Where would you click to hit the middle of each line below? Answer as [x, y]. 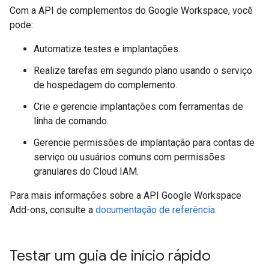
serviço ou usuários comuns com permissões [129, 157]
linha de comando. [71, 121]
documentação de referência [155, 210]
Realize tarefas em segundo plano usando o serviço [143, 71]
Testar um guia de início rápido [110, 256]
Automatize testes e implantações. [107, 49]
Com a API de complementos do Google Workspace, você [131, 11]
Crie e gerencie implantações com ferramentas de [138, 107]
